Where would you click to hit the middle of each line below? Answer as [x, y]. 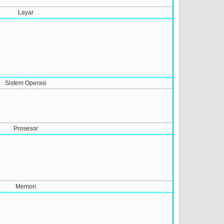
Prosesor [26, 129]
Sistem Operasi [26, 83]
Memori [26, 187]
